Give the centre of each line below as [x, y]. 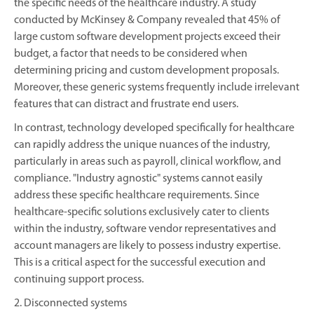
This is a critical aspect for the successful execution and [140, 262]
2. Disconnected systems [70, 303]
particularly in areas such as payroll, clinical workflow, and [148, 162]
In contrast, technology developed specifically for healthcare [154, 128]
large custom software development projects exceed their [147, 37]
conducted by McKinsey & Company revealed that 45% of [147, 20]
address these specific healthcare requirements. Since [137, 195]
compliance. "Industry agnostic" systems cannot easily [138, 178]
